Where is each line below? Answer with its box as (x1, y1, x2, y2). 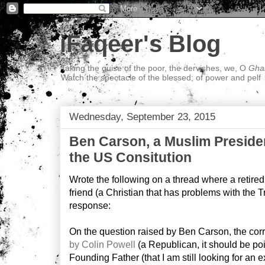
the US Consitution (69, 150, 192, 165)
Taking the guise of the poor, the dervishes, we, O (61, 63, 248, 73)
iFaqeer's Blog (60, 31, 221, 57)
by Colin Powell (69, 240, 135, 250)
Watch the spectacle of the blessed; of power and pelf (61, 73, 261, 82)
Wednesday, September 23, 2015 (69, 111, 215, 122)
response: (69, 201, 111, 211)
